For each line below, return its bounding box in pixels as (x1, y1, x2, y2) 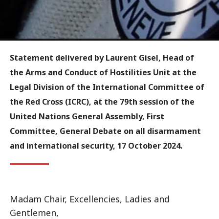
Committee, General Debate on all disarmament (10, 126, 201, 136)
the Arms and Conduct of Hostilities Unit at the (10, 67, 197, 78)
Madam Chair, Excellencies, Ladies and (10, 193, 170, 205)
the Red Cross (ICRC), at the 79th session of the (10, 96, 195, 107)
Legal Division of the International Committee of (10, 82, 204, 92)
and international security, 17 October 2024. (10, 140, 186, 151)
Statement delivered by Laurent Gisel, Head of (10, 52, 194, 63)
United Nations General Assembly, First (10, 111, 164, 122)
